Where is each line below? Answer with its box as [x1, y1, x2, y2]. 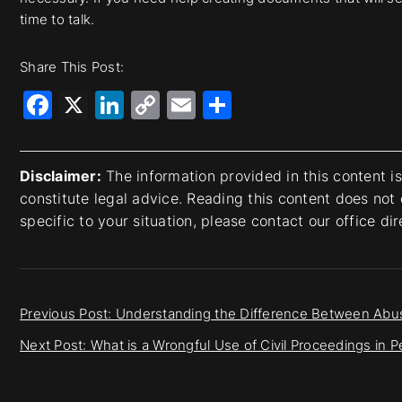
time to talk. [20, 11, 95, 28]
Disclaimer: [20, 167, 101, 185]
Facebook [52, 87, 188, 122]
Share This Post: [20, 58, 124, 75]
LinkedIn [124, 87, 239, 122]
